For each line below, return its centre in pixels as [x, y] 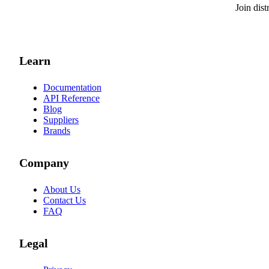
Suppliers [61, 119]
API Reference [71, 98]
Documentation [72, 87]
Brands [57, 130]
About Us [62, 190]
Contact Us [65, 201]
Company [44, 163]
